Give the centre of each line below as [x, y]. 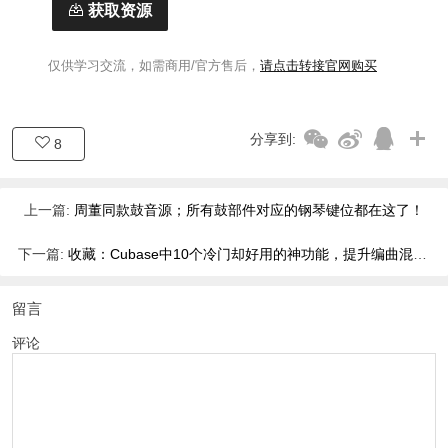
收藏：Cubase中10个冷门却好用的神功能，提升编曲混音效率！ [240, 253]
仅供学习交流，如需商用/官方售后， [136, 65]
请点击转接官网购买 [318, 65]
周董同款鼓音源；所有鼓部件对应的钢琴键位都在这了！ [249, 209]
